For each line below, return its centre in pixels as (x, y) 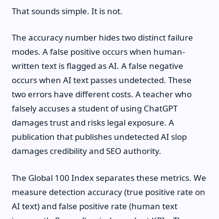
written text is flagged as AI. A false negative (98, 66)
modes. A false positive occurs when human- (98, 52)
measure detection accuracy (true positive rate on (109, 192)
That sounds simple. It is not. (67, 11)
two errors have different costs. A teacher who (102, 94)
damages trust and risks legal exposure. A (93, 122)
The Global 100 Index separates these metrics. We (109, 177)
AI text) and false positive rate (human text (95, 206)
